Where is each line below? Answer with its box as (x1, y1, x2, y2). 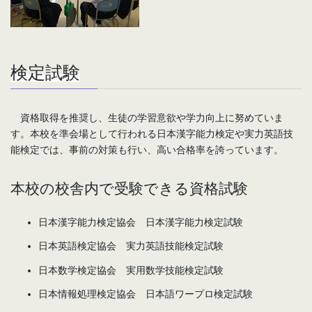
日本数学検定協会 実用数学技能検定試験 (38, 264, 224, 276)
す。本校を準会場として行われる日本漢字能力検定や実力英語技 (10, 127, 293, 139)
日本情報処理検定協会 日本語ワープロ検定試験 (38, 288, 253, 299)
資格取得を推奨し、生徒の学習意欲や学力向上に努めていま (10, 111, 283, 123)
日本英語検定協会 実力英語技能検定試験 (38, 240, 224, 252)
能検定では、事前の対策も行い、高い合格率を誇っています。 (10, 143, 283, 155)
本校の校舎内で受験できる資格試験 (10, 180, 248, 197)
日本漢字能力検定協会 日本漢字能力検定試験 (38, 217, 243, 228)
